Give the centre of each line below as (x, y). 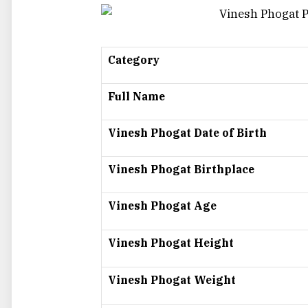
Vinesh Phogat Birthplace (181, 169)
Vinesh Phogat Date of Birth (187, 133)
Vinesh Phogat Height (171, 243)
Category (134, 60)
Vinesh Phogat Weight (172, 280)
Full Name (136, 97)
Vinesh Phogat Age (162, 206)
